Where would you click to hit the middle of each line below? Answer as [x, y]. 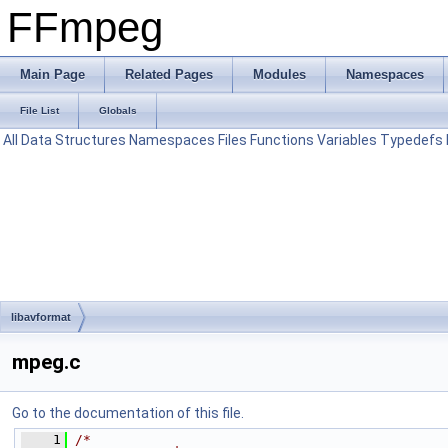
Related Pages [169, 74]
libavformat [41, 317]
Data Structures [73, 140]
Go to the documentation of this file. [128, 413]
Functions [282, 140]
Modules [279, 74]
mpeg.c [46, 362]
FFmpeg [85, 27]
